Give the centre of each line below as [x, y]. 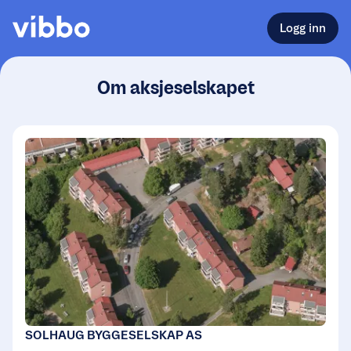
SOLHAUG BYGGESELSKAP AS [114, 335]
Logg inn [303, 28]
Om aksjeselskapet [175, 87]
